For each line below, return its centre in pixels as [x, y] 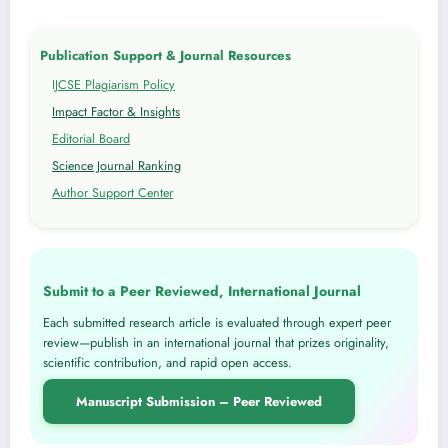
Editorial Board [91, 138]
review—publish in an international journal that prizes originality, [216, 342]
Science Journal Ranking [116, 165]
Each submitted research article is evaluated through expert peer [217, 322]
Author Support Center [112, 192]
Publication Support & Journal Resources [165, 55]
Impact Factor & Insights [116, 111]
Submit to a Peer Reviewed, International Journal [202, 290]
